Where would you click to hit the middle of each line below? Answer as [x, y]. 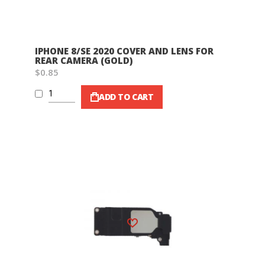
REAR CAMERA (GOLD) [84, 60]
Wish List [144, 218]
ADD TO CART [126, 97]
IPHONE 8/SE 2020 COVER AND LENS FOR [124, 51]
